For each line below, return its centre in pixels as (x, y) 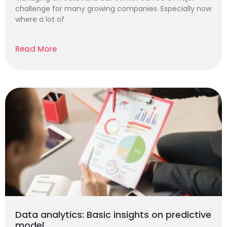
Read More (36, 49)
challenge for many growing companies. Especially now (113, 9)
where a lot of (40, 19)
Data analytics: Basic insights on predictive (113, 215)
